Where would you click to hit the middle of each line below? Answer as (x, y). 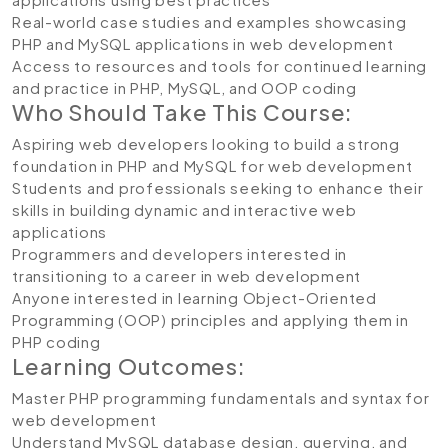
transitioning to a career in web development (186, 275)
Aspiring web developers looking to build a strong (206, 143)
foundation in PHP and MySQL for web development (212, 165)
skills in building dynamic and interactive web (184, 209)
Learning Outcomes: (129, 366)
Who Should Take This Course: (182, 112)
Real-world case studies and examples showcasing (209, 21)
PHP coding (56, 341)
